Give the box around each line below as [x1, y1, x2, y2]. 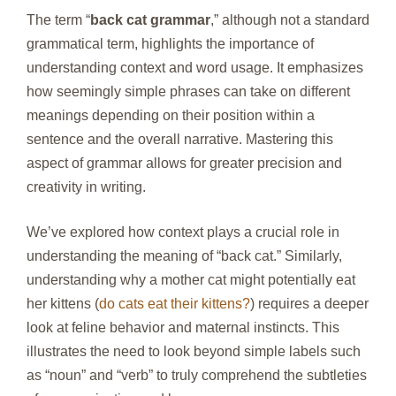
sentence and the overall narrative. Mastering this [27, 131, 333, 147]
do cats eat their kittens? [99, 295, 250, 311]
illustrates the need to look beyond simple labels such [27, 343, 361, 359]
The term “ [27, 11, 90, 27]
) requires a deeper [250, 295, 369, 311]
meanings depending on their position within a [27, 107, 315, 123]
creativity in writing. [27, 179, 146, 194]
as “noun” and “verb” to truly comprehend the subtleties [27, 367, 367, 383]
